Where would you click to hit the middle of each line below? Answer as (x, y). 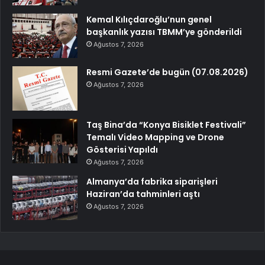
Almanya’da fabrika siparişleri (152, 181)
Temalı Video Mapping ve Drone (155, 137)
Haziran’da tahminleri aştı (143, 194)
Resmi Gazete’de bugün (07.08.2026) (167, 72)
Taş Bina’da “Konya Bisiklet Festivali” (166, 125)
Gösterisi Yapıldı (122, 149)
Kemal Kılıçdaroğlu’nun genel (149, 19)
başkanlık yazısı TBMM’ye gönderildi (164, 32)
